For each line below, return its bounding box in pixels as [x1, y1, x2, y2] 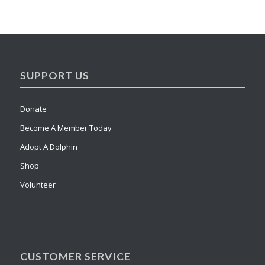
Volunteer [20, 179, 56, 190]
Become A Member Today [20, 122, 112, 133]
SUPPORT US [20, 69, 89, 82]
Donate [20, 103, 47, 114]
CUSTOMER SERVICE [20, 250, 131, 263]
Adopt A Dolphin [20, 141, 77, 152]
